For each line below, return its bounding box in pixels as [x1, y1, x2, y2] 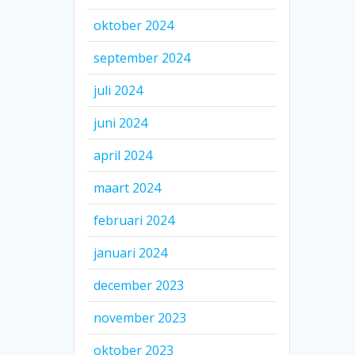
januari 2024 [94, 244, 168, 262]
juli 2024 [94, 82, 143, 100]
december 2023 [94, 277, 185, 295]
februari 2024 [94, 212, 175, 230]
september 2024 [94, 49, 191, 67]
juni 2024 [94, 114, 148, 132]
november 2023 [94, 309, 187, 327]
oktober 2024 [94, 17, 174, 35]
